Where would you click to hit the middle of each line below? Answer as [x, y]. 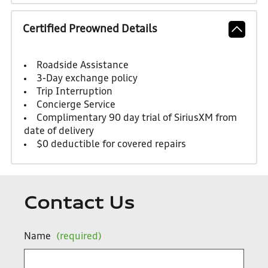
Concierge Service [76, 106]
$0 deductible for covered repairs [111, 145]
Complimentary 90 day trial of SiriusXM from [136, 119]
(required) [79, 237]
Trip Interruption [74, 92]
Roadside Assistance [82, 66]
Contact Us [79, 205]
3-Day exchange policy [87, 79]
